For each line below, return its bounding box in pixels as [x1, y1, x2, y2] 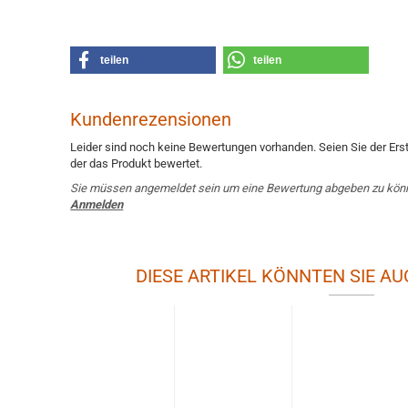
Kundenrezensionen [70, 108, 232, 130]
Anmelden [70, 198, 124, 211]
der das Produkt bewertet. [70, 157, 203, 170]
